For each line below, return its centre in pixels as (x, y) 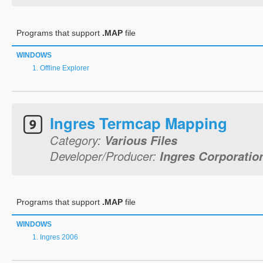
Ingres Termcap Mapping (139, 123)
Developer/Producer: (105, 156)
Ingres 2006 (59, 237)
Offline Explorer (65, 68)
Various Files (141, 140)
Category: (77, 140)
